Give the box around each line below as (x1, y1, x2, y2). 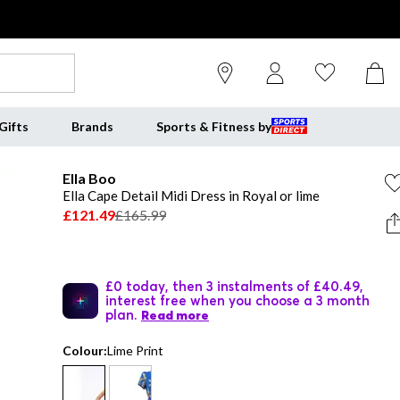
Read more (141, 307, 209, 323)
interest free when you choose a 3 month (105, 292, 370, 308)
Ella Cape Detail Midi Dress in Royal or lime (62, 187, 320, 204)
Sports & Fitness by (155, 119, 271, 134)
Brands (71, 119, 113, 134)
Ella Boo (62, 170, 116, 187)
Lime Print (107, 343, 163, 358)
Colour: (62, 343, 107, 358)
